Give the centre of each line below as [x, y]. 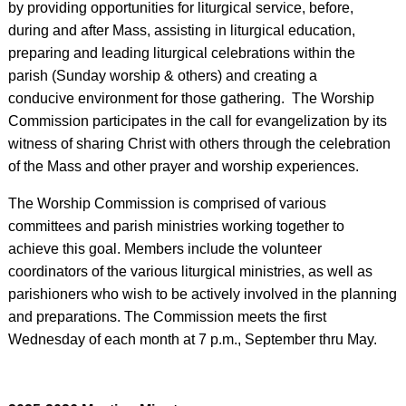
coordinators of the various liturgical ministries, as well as [190, 271]
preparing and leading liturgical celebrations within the [181, 53]
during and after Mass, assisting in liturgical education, [181, 30]
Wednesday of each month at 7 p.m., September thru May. [192, 339]
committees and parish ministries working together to [176, 226]
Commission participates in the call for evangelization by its [197, 121]
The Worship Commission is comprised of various [167, 203]
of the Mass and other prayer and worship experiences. [183, 166]
